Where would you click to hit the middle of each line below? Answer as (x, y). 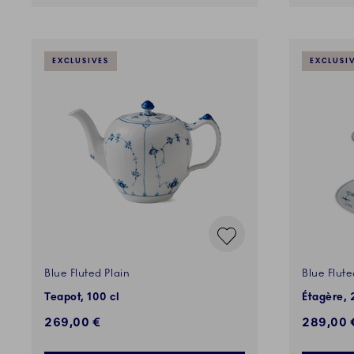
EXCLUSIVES (81, 62)
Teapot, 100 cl (82, 298)
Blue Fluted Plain (87, 274)
